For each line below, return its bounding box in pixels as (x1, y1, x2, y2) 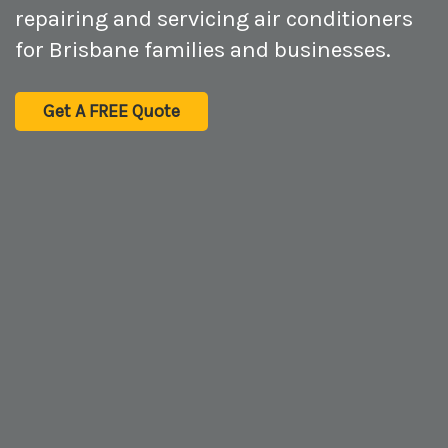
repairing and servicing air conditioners (15, 4, 413, 32)
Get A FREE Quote (43, 99, 180, 122)
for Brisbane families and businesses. (15, 35, 391, 63)
